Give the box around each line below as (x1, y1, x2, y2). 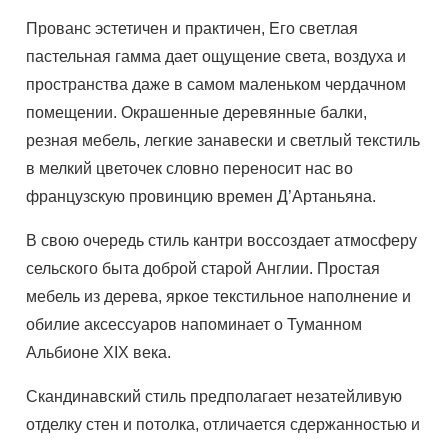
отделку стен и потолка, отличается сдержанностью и (26, 416, 421, 433)
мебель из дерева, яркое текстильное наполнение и (26, 288, 412, 305)
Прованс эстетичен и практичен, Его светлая (26, 20, 359, 37)
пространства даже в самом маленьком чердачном (26, 76, 407, 93)
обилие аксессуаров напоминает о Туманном (26, 316, 363, 333)
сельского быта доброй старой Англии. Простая (26, 260, 381, 277)
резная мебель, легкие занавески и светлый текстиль (26, 132, 421, 149)
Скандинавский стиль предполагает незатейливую (26, 388, 403, 405)
